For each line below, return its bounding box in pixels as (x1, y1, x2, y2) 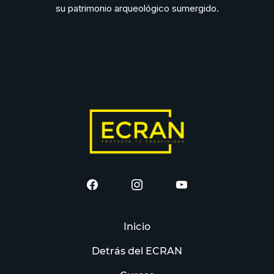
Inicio (124, 220, 150, 232)
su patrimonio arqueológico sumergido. (55, 2, 219, 14)
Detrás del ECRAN (91, 245, 183, 257)
